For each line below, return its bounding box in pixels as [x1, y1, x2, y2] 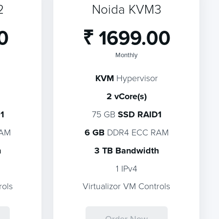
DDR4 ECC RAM [104, 126, 169, 138]
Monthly [115, 50, 138, 59]
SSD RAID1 [117, 108, 161, 121]
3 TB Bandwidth [94, 144, 159, 157]
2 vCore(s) [106, 90, 147, 103]
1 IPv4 [115, 162, 137, 174]
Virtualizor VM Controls [83, 180, 171, 192]
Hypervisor [113, 72, 158, 84]
